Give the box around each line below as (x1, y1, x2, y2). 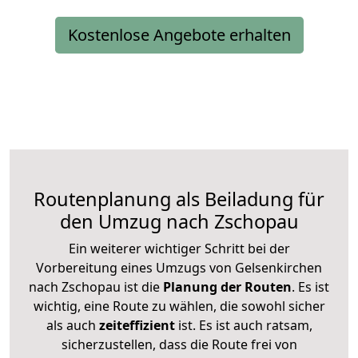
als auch (46, 316, 99, 334)
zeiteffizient (98, 316, 175, 334)
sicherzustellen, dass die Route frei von (61, 335, 297, 353)
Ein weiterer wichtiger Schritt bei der (68, 239, 290, 257)
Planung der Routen (160, 277, 292, 296)
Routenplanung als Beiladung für (34, 185, 324, 212)
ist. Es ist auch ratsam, (174, 316, 312, 334)
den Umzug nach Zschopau (59, 208, 299, 234)
